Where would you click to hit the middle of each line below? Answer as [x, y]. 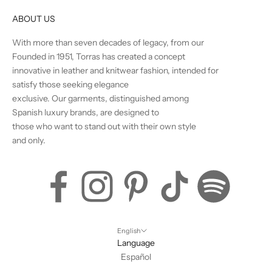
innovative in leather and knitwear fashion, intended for [115, 70]
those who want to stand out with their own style [104, 126]
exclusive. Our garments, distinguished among [100, 98]
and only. [29, 140]
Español [136, 257]
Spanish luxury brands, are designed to [86, 112]
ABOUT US [34, 19]
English [129, 230]
